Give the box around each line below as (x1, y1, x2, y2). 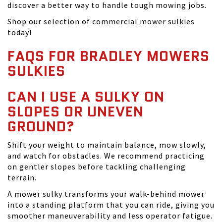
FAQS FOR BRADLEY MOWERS (7, 46, 210, 66)
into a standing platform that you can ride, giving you (7, 200, 215, 210)
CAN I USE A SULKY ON (7, 87, 165, 107)
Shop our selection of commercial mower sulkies (7, 16, 195, 26)
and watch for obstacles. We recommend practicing (7, 151, 205, 161)
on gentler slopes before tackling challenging (7, 162, 186, 171)
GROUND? (7, 116, 75, 136)
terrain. (7, 172, 37, 182)
